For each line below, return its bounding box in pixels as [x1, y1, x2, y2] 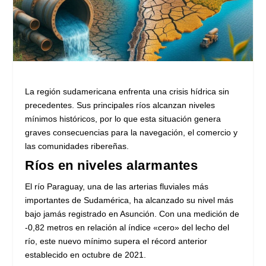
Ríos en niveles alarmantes [25, 158, 198, 173]
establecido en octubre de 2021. [25, 250, 147, 260]
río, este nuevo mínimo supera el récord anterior [25, 236, 208, 246]
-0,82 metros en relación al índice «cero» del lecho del [25, 223, 230, 233]
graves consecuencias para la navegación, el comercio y [25, 128, 238, 138]
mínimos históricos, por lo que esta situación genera [25, 114, 221, 124]
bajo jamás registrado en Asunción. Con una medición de [25, 209, 240, 219]
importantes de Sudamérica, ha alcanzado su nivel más [25, 195, 234, 205]
